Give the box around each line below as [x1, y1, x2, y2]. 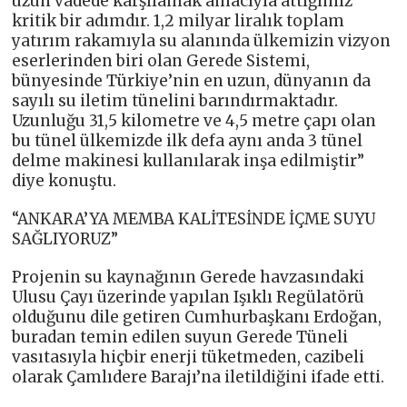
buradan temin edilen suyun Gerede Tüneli [12, 326, 349, 347]
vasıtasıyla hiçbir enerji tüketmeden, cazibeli [12, 346, 365, 367]
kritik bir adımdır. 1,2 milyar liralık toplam [12, 10, 345, 31]
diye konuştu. [12, 170, 117, 191]
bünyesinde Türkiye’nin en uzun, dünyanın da [12, 70, 372, 91]
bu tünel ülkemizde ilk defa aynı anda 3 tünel [12, 130, 363, 151]
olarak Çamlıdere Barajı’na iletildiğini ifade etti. [12, 366, 385, 387]
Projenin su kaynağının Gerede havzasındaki [12, 266, 365, 287]
